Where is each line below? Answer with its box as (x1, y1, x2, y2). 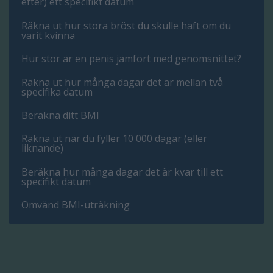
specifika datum (21, 85, 93, 99)
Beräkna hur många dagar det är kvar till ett (21, 165, 224, 179)
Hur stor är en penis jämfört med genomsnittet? (21, 52, 242, 66)
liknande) (21, 141, 64, 155)
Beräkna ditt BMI (21, 108, 100, 122)
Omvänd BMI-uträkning (21, 198, 130, 212)
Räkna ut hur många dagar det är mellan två (21, 75, 224, 89)
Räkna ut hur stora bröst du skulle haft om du (21, 18, 232, 32)
